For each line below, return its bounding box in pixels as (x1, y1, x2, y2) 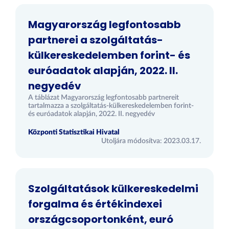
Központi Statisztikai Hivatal (28, 129, 120, 136)
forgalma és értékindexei (28, 197, 162, 211)
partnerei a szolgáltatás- (28, 33, 163, 47)
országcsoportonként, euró (28, 212, 173, 226)
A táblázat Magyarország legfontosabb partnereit (28, 94, 179, 101)
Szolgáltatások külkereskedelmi (28, 181, 198, 196)
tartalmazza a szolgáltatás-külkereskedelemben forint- (28, 102, 194, 109)
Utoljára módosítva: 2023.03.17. (101, 138, 201, 145)
